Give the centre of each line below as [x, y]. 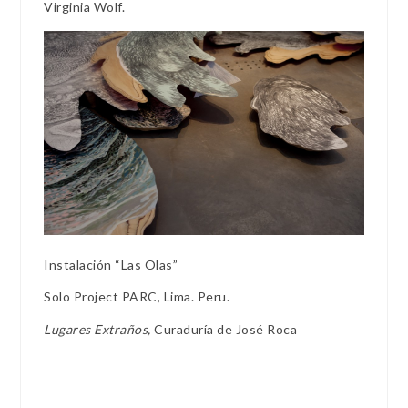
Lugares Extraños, [99, 329]
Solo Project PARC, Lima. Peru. [137, 297]
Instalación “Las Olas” [111, 265]
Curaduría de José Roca [226, 329]
